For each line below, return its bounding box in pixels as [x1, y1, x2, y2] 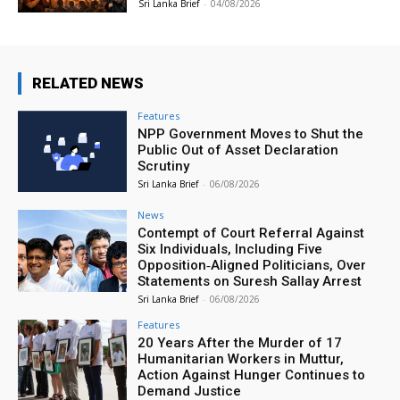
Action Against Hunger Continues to [137, 367, 366, 384]
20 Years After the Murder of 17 [137, 335, 343, 352]
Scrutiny [137, 157, 190, 174]
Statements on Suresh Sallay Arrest [137, 273, 362, 290]
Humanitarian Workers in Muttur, [137, 351, 345, 368]
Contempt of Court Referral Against [137, 225, 365, 242]
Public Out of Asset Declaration [137, 141, 339, 158]
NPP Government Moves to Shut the [137, 125, 364, 142]
